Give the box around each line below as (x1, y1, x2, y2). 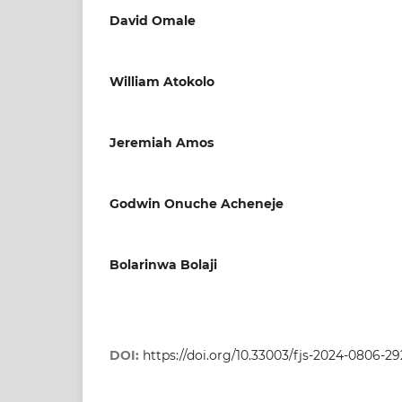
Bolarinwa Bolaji (109, 256, 217, 273)
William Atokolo (109, 73, 214, 90)
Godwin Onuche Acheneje (109, 195, 284, 212)
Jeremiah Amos (109, 134, 214, 151)
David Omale (109, 12, 196, 29)
